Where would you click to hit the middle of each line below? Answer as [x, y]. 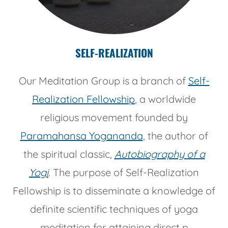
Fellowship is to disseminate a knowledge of [114, 191]
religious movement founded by [114, 118]
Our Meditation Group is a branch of [103, 81]
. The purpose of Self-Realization [124, 173]
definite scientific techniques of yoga [114, 209]
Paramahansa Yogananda [81, 136]
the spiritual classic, [69, 154]
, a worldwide [165, 99]
